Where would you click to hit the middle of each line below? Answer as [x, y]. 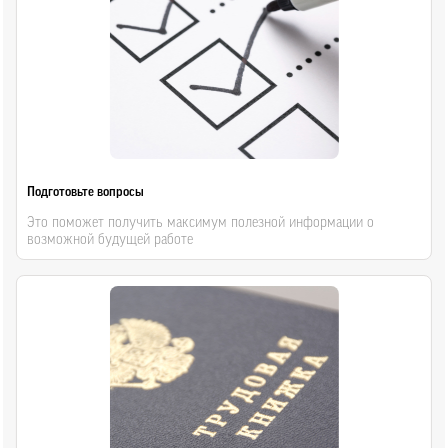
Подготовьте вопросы [86, 191]
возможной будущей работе [110, 240]
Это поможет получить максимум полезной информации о [201, 223]
